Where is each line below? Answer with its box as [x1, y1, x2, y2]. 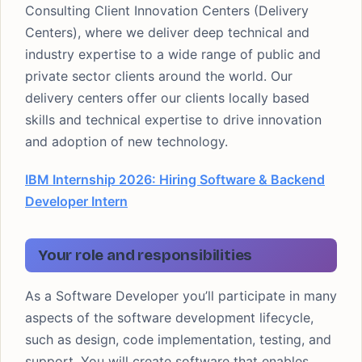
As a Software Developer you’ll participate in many [25, 288, 337, 304]
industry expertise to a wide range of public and [25, 46, 321, 62]
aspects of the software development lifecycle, [25, 309, 314, 326]
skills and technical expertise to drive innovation [25, 112, 322, 128]
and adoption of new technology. [25, 133, 228, 149]
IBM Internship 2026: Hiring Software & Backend [25, 171, 325, 187]
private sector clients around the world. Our [25, 68, 293, 84]
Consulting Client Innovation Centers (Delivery [25, 2, 309, 19]
